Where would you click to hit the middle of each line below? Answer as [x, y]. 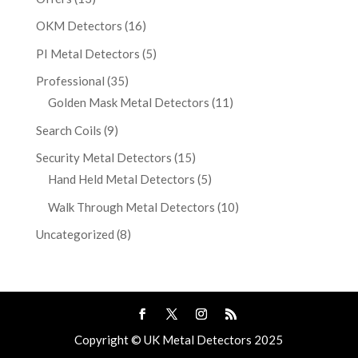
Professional [70, 81]
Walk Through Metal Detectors [131, 207]
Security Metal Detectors [103, 157]
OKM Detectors [79, 26]
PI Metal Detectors [88, 53]
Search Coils [68, 130]
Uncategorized [75, 234]
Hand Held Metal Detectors [121, 179]
